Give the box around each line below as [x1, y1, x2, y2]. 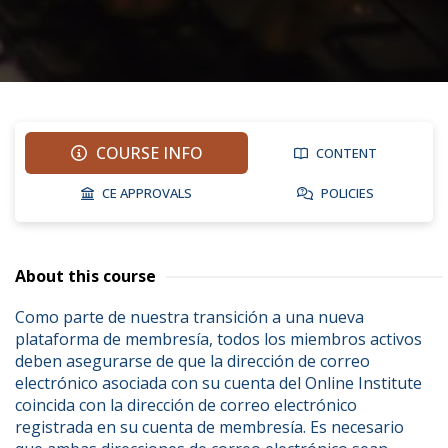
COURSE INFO [91, 142, 203, 164]
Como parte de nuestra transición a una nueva [15, 306, 364, 328]
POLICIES [318, 184, 375, 202]
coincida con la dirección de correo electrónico [15, 394, 357, 416]
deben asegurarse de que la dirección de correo [15, 350, 370, 372]
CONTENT [313, 144, 378, 162]
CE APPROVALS [99, 184, 193, 202]
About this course [15, 265, 156, 287]
